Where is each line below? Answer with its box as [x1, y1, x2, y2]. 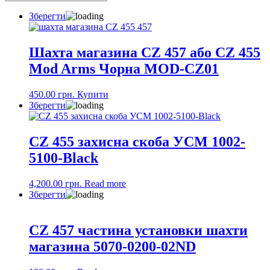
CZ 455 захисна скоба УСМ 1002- [29, 133, 245, 149]
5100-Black [29, 149, 98, 166]
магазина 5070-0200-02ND [29, 239, 196, 255]
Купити [77, 89, 108, 99]
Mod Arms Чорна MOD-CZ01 [29, 60, 219, 77]
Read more [84, 178, 126, 189]
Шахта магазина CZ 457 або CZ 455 [29, 44, 260, 60]
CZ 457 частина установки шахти [29, 222, 248, 239]
